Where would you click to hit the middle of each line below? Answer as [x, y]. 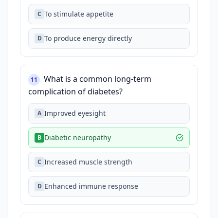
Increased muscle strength [88, 162]
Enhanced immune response [91, 186]
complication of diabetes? [75, 91]
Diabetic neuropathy [78, 137]
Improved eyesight [75, 113]
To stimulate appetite [79, 14]
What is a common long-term [98, 79]
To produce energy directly [88, 38]
